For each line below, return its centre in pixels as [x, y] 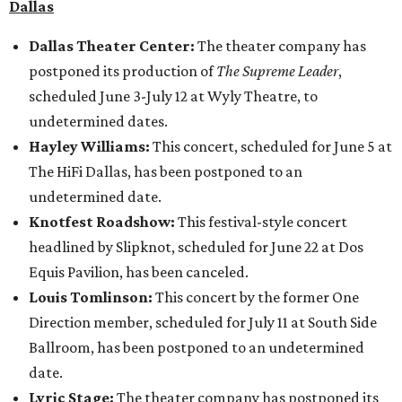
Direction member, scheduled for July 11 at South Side [203, 322]
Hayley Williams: [91, 146]
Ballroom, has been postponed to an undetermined [197, 347]
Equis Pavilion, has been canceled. [139, 272]
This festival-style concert [261, 222]
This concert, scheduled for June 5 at [272, 146]
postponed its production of [122, 71]
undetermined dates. [98, 121]
